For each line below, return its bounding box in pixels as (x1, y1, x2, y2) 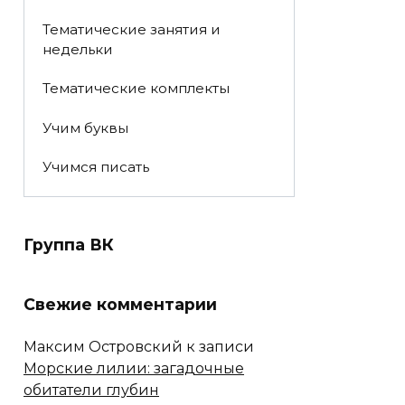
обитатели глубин (24, 381, 159, 400)
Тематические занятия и (42, 21, 221, 39)
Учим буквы (42, 118, 128, 137)
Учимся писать (42, 157, 149, 175)
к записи (183, 338, 254, 356)
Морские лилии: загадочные (24, 360, 244, 378)
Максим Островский (24, 338, 183, 356)
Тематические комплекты (42, 80, 230, 98)
